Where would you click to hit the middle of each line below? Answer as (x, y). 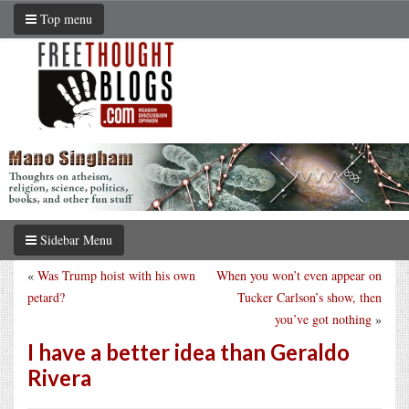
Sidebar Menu (74, 239)
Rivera (59, 377)
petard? (46, 297)
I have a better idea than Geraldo (189, 351)
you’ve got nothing (323, 319)
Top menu (64, 19)
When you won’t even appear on (299, 275)
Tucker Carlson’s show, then (309, 297)
